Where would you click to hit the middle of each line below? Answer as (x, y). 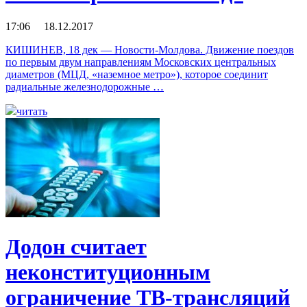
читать (32, 111)
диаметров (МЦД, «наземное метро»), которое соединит (137, 74)
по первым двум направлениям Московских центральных (141, 62)
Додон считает (76, 247)
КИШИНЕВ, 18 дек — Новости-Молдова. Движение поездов (150, 49)
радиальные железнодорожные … (85, 86)
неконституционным (108, 272)
